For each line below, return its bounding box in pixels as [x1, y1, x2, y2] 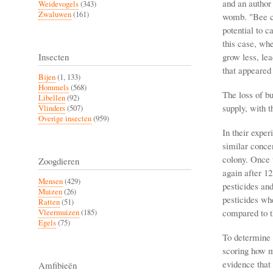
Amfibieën [38, 258, 77, 271]
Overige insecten [38, 113, 91, 124]
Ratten [38, 196, 60, 207]
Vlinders [38, 102, 65, 113]
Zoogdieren [38, 154, 79, 167]
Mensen [38, 175, 63, 186]
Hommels [38, 82, 69, 93]
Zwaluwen [38, 9, 71, 19]
